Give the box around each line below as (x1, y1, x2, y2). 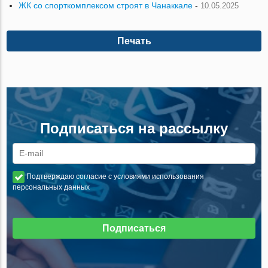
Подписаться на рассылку (40, 120, 228, 137)
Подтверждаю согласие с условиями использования (26, 172, 205, 181)
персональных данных (13, 183, 90, 192)
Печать (117, 36, 151, 47)
